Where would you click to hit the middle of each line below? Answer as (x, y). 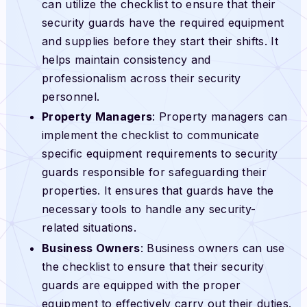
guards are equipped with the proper (141, 285)
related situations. (89, 228)
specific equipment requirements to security (160, 154)
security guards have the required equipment (163, 22)
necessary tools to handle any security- (149, 209)
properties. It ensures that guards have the (158, 191)
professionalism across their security (141, 78)
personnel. (71, 96)
